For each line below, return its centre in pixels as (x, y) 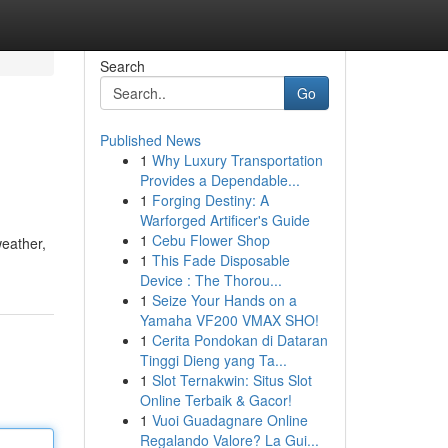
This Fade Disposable (220, 260)
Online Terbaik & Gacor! (215, 400)
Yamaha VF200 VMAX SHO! (229, 320)
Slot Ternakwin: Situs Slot (231, 380)
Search (122, 66)
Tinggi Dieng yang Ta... (213, 360)
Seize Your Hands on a (224, 300)
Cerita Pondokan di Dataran (239, 340)
